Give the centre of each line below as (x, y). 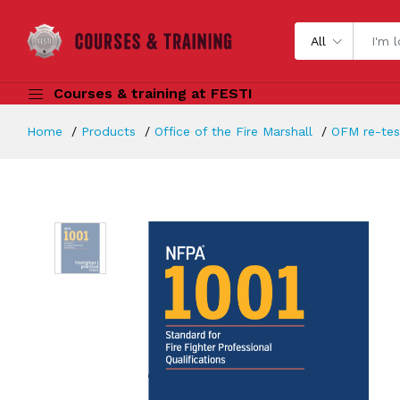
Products (108, 131)
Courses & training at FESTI (153, 93)
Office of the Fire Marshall (233, 131)
